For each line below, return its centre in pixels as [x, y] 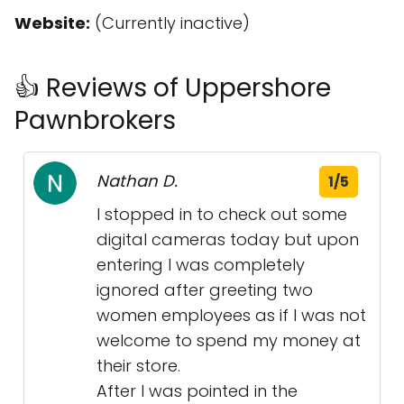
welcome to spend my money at [229, 340]
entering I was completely [201, 265]
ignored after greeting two [205, 290]
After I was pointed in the [197, 391]
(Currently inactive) [170, 23]
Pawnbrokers [95, 120]
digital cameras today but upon [228, 239]
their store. [138, 366]
